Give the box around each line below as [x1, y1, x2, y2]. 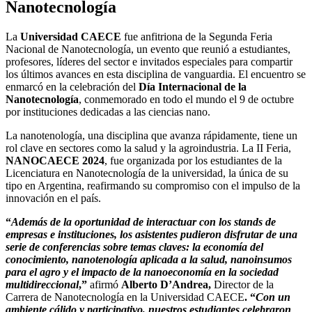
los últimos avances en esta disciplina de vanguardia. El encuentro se [6, 68, 306, 80]
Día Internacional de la [139, 80, 247, 93]
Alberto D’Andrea [121, 278, 208, 290]
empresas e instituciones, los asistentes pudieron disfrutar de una [6, 228, 297, 240]
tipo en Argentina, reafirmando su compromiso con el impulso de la [6, 179, 300, 192]
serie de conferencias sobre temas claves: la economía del [6, 240, 263, 253]
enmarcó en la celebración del [6, 80, 139, 93]
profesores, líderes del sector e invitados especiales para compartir [6, 55, 292, 68]
